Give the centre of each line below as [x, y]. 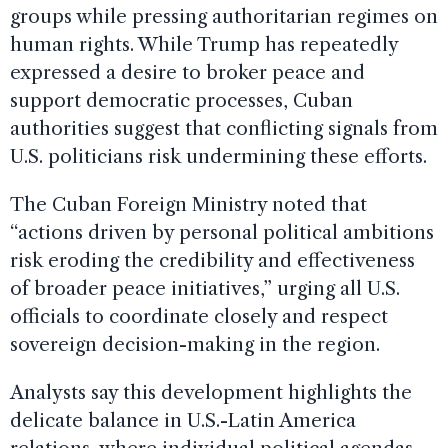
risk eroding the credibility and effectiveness [212, 260]
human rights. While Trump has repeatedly [204, 44]
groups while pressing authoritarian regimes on [224, 16]
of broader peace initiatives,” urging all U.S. [205, 288]
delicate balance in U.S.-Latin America [183, 420]
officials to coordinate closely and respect [199, 316]
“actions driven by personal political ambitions [222, 232]
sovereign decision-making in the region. [195, 344]
